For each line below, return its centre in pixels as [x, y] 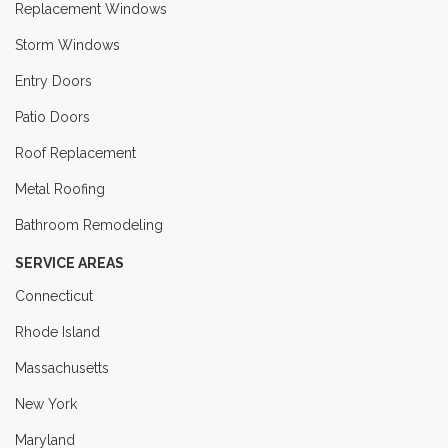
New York [46, 404]
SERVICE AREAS [69, 263]
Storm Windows [67, 45]
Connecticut [54, 296]
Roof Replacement [75, 153]
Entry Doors [53, 81]
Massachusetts [62, 368]
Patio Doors [52, 117]
